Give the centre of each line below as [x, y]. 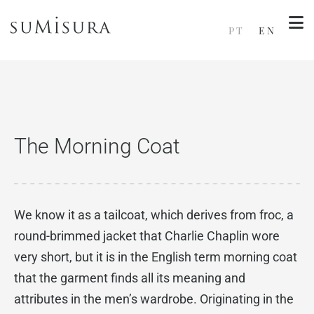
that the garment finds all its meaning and [130, 278]
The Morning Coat [97, 146]
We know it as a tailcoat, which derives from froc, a [154, 215]
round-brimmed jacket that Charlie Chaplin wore [147, 236]
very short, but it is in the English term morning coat [156, 257]
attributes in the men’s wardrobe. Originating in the [154, 299]
